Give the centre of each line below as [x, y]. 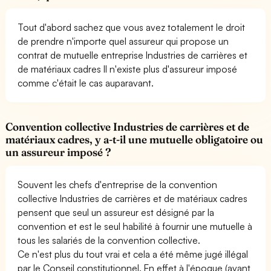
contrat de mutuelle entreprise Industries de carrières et [133, 55]
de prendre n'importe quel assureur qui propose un [123, 41]
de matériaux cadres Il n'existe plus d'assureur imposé [128, 69]
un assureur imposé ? [59, 152]
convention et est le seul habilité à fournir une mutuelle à [135, 226]
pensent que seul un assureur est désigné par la [116, 212]
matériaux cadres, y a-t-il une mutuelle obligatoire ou [135, 139]
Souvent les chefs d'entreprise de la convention [118, 184]
